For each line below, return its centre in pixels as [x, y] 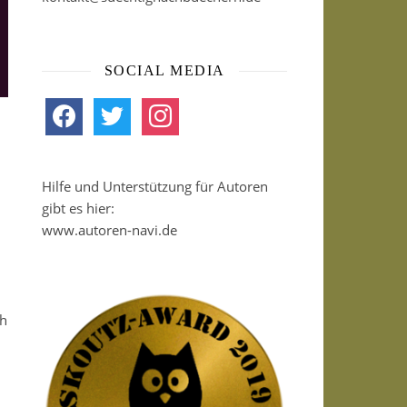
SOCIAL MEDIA [164, 70]
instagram [170, 108]
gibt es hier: [78, 208]
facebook [71, 108]
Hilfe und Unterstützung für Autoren [155, 186]
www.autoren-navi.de [109, 230]
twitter [113, 108]
